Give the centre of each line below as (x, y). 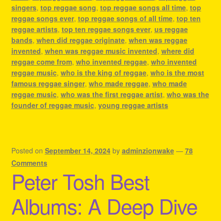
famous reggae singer (48, 84)
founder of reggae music (53, 105)
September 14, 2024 (77, 151)
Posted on (28, 151)
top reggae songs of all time (125, 18)
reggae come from (41, 62)
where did (178, 51)
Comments (29, 163)
